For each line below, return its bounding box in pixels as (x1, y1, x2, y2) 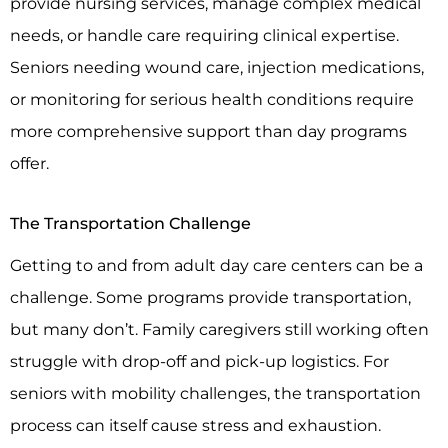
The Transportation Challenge (10, 213, 251, 234)
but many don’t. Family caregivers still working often (10, 319, 429, 340)
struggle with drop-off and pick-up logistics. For (10, 351, 389, 372)
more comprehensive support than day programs (10, 120, 407, 141)
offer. (10, 152, 49, 173)
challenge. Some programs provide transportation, (10, 287, 411, 308)
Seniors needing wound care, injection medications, (10, 56, 424, 77)
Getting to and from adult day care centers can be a (10, 255, 423, 276)
